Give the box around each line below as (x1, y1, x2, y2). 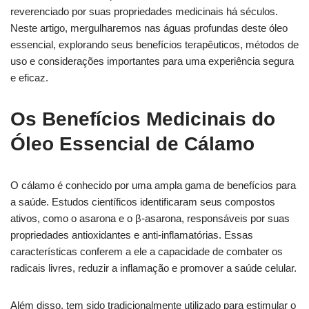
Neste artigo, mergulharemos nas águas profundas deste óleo (10, 21, 288, 34)
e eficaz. (10, 71, 48, 83)
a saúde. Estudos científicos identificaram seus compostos (10, 195, 275, 208)
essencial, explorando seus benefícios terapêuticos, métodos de (10, 38, 299, 50)
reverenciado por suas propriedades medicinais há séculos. (10, 5, 278, 17)
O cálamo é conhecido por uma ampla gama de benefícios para (10, 179, 296, 191)
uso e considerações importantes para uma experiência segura (10, 54, 294, 67)
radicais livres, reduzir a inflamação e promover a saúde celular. (10, 261, 297, 274)
